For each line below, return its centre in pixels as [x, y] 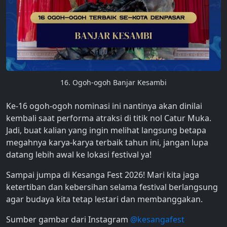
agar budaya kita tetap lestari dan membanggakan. [104, 199]
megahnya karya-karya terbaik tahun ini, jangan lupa [107, 142]
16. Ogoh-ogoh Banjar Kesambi [113, 82]
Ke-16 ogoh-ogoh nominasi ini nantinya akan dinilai [104, 106]
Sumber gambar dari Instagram [68, 219]
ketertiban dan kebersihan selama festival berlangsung [112, 187]
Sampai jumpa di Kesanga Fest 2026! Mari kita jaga [103, 175]
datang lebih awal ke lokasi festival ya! [79, 154]
